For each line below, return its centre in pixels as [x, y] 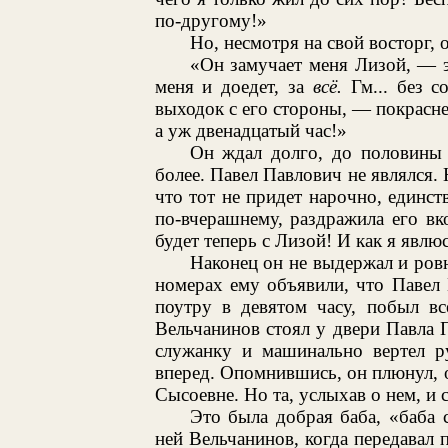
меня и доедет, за [233, 86]
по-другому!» [210, 20]
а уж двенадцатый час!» [250, 130]
